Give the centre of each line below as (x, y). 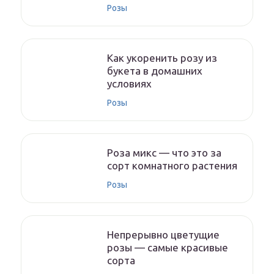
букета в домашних (155, 71)
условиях (129, 83)
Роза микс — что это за (164, 153)
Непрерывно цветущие (163, 235)
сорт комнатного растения (172, 165)
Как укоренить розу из (162, 58)
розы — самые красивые (168, 247)
